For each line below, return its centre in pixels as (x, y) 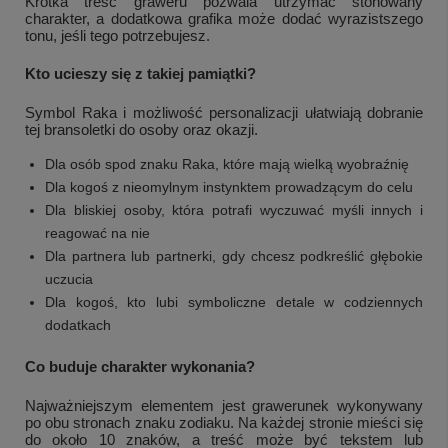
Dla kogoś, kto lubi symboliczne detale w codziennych (234, 301)
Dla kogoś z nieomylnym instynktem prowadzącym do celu (229, 186)
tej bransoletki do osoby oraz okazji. (141, 129)
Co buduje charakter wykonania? (140, 366)
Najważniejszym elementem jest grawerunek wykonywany (224, 405)
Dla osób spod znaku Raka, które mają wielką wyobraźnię (227, 163)
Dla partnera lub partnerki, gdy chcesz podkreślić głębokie (234, 255)
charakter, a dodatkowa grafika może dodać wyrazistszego (224, 18)
